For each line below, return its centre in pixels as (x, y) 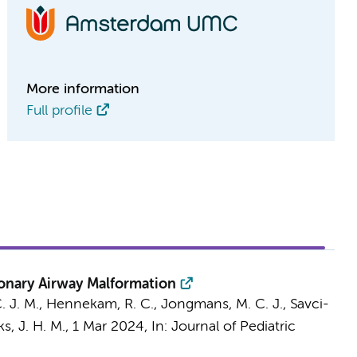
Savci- (309, 304)
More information (83, 89)
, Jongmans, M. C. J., (222, 304)
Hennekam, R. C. (100, 304)
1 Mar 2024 (108, 327)
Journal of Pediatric (233, 327)
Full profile (60, 111)
